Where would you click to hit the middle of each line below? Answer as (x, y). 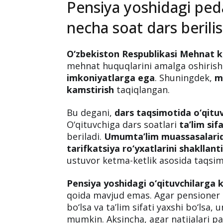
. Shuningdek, (185, 78)
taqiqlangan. (142, 90)
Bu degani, (91, 113)
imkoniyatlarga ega (111, 78)
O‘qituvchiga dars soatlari (123, 125)
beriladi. (86, 137)
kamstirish (91, 90)
